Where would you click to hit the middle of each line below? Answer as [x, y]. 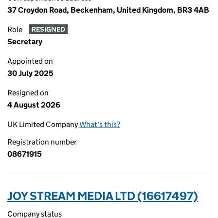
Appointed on [30, 61]
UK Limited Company [43, 124]
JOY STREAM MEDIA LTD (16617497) [103, 196]
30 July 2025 [30, 73]
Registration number [42, 142]
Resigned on [28, 93]
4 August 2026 [34, 105]
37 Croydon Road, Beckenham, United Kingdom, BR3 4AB [108, 10]
